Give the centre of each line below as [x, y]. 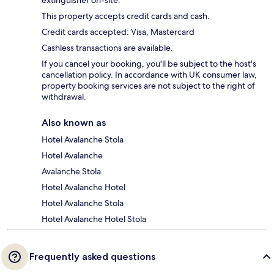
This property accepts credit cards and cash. [126, 16]
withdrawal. [64, 97]
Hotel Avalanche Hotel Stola [94, 219]
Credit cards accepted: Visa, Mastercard [118, 32]
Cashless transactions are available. [107, 48]
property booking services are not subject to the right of [148, 86]
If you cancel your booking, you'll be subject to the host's [149, 64]
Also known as [74, 123]
